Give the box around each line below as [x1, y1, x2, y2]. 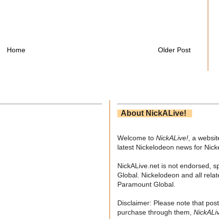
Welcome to [117, 133, 156, 142]
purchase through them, [117, 208, 194, 216]
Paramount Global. [117, 180, 175, 188]
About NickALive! [117, 109, 192, 117]
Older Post [158, 45, 191, 54]
